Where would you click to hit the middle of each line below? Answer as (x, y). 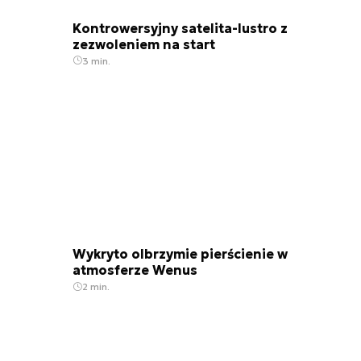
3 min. (96, 60)
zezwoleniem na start (144, 44)
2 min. (96, 287)
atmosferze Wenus (135, 270)
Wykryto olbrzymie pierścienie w (180, 254)
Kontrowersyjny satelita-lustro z (180, 28)
